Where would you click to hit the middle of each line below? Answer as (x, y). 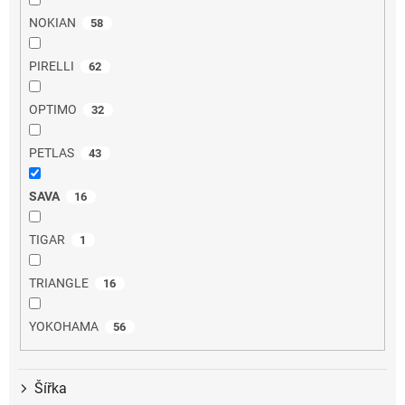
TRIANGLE (58, 283)
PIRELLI (51, 66)
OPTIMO (52, 110)
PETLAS (51, 153)
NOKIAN (52, 23)
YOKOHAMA (63, 327)
